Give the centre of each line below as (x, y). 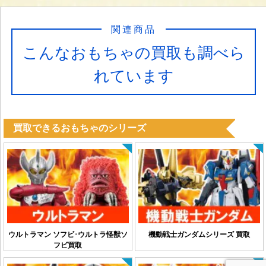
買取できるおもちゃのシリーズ (80, 128)
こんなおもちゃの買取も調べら (134, 53)
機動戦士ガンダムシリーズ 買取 (199, 235)
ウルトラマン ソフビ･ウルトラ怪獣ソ (68, 235)
